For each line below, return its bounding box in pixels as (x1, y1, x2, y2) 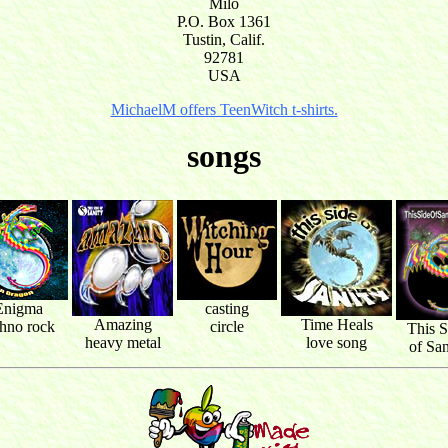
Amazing (93, 316, 152, 334)
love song (306, 334, 367, 352)
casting (205, 300, 249, 318)
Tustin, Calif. (183, 31, 265, 49)
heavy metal (84, 334, 161, 352)
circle (210, 318, 244, 336)
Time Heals (300, 316, 373, 334)
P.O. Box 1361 (177, 13, 271, 31)
